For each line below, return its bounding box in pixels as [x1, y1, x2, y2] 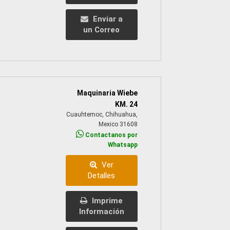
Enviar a [90, 14, 123, 24]
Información [79, 207, 124, 217]
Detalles [88, 171, 116, 181]
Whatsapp [107, 141, 138, 149]
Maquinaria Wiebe [76, 89, 138, 98]
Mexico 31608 [98, 121, 138, 128]
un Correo [83, 25, 120, 35]
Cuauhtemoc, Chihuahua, [66, 111, 138, 119]
